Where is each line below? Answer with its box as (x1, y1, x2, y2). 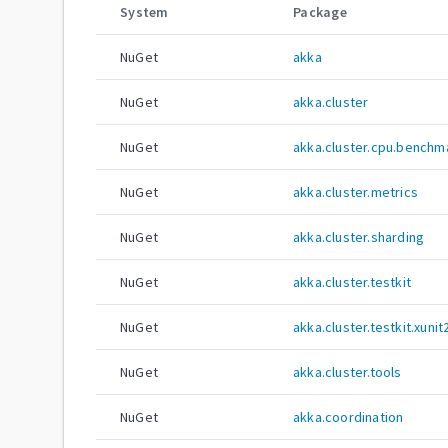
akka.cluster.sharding (293, 227, 425, 246)
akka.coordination (293, 407, 404, 426)
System (120, 2, 169, 21)
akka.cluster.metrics (293, 182, 418, 201)
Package (293, 2, 347, 21)
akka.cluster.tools (293, 362, 402, 381)
